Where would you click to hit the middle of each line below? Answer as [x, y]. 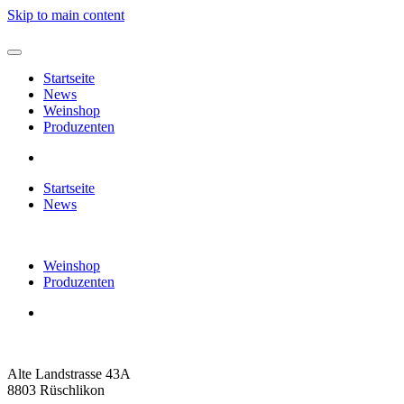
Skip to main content [66, 15]
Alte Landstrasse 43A [69, 374]
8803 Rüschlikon [56, 390]
